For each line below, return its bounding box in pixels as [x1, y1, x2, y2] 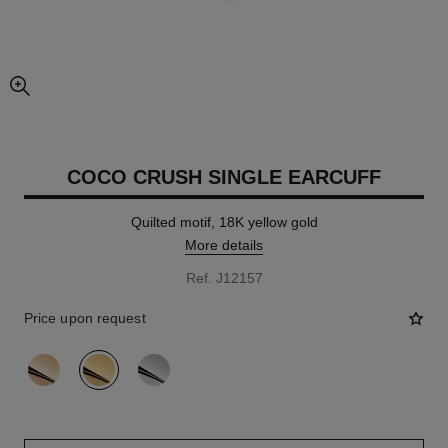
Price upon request [23, 310, 146, 326]
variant [23, 351, 68, 367]
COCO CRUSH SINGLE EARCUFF [67, 166, 381, 188]
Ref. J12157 [185, 270, 263, 286]
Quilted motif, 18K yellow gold [130, 214, 318, 230]
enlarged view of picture [19, 88, 147, 101]
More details [185, 237, 263, 253]
